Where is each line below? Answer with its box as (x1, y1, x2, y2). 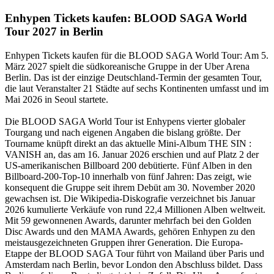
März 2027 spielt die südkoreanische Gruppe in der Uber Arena (5, 61, 250, 72)
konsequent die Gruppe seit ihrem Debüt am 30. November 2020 (5, 182, 255, 193)
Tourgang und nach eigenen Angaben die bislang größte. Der (5, 127, 240, 138)
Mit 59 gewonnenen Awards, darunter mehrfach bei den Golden (5, 215, 251, 226)
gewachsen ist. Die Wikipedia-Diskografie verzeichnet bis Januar (5, 193, 255, 204)
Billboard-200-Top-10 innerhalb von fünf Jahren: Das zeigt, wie (5, 171, 251, 182)
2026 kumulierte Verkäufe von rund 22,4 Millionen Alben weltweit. (5, 204, 265, 215)
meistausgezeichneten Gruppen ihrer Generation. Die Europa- (5, 237, 243, 248)
